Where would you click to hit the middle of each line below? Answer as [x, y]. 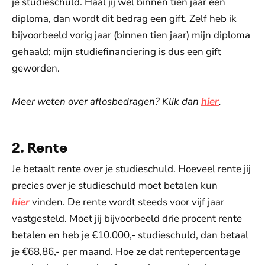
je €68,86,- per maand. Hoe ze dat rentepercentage [126, 252]
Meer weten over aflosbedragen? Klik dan [106, 101]
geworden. [36, 68]
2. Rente [40, 147]
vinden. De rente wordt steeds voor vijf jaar [128, 202]
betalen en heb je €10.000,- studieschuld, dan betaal [130, 235]
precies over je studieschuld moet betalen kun [115, 185]
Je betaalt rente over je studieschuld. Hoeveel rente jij [131, 169]
